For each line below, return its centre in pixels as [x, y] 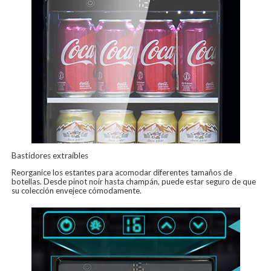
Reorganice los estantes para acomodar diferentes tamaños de [122, 172]
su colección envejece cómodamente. [77, 190]
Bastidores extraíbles [50, 155]
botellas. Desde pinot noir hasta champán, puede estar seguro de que [134, 181]
